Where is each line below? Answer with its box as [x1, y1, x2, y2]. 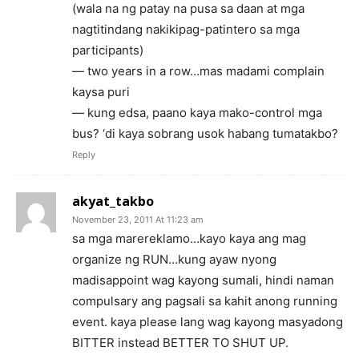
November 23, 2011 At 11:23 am [72, 213, 204, 225]
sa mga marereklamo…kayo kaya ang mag [72, 230, 306, 246]
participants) [72, 42, 143, 58]
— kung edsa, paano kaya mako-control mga [72, 104, 322, 120]
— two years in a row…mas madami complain [72, 63, 325, 79]
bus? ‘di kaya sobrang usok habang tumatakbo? [72, 125, 338, 141]
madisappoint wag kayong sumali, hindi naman [72, 272, 334, 288]
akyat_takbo [72, 192, 154, 210]
